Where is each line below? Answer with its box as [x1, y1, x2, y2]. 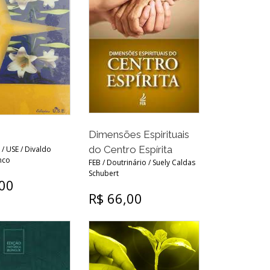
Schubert [89, 168, 119, 178]
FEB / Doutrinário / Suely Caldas [89, 157, 196, 168]
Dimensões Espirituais [89, 128, 190, 140]
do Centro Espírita [89, 143, 173, 155]
